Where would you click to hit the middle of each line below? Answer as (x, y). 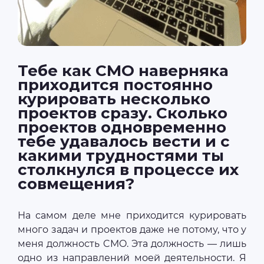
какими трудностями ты (121, 156)
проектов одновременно (122, 128)
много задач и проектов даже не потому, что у (132, 230)
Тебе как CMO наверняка (123, 71)
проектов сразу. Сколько (123, 113)
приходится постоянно (115, 85)
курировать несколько (114, 99)
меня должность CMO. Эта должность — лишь (132, 244)
